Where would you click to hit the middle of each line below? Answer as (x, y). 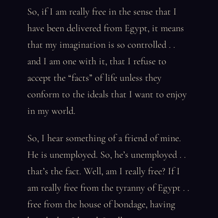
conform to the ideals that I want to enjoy (107, 94)
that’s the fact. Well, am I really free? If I (104, 171)
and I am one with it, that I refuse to (97, 61)
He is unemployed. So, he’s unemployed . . (107, 155)
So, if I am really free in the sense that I (102, 12)
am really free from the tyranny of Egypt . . (108, 188)
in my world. (51, 111)
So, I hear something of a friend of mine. (104, 138)
